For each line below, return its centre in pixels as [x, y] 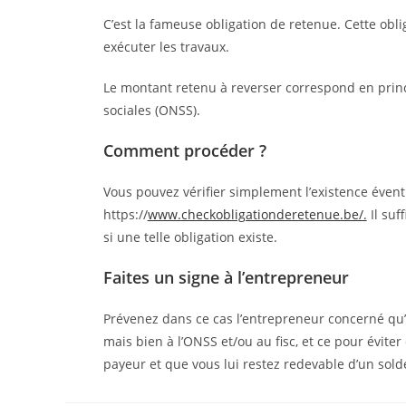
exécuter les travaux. [166, 46]
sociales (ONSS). [151, 110]
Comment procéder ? [184, 150]
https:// [125, 214]
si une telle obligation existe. [190, 237]
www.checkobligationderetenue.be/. [257, 214]
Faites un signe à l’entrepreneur [226, 277]
